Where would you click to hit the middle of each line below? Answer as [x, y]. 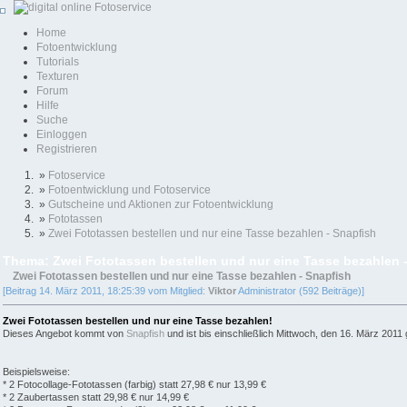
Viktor [222, 291]
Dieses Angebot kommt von [65, 334]
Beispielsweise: [36, 372]
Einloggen [62, 135]
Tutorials [58, 62]
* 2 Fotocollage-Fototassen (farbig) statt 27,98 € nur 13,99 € [134, 385]
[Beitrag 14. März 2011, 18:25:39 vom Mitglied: [105, 291]
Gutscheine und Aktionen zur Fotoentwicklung [161, 204]
